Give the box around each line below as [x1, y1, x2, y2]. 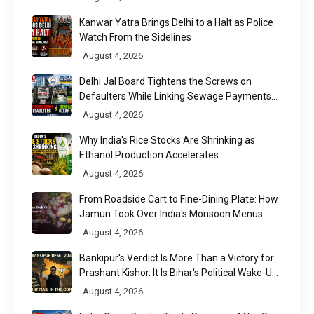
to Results [79, 105, 124, 116]
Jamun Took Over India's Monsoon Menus [79, 208, 264, 219]
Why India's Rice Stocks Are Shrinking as [79, 135, 256, 146]
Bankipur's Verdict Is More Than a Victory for [79, 252, 275, 264]
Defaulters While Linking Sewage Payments [79, 90, 272, 102]
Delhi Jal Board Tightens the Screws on [79, 76, 252, 87]
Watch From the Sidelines [79, 32, 192, 43]
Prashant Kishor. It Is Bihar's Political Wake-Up [79, 267, 278, 278]
